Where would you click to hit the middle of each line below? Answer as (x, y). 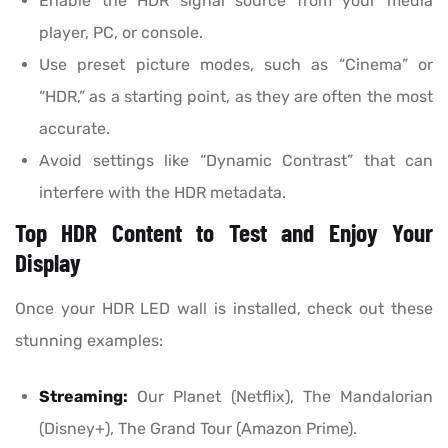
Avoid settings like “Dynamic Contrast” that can (236, 161)
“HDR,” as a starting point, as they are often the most (236, 97)
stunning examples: (89, 341)
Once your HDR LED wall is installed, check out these (224, 309)
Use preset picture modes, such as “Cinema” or (236, 65)
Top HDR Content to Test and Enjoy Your (224, 232)
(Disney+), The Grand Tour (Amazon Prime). (198, 429)
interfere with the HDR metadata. (162, 193)
